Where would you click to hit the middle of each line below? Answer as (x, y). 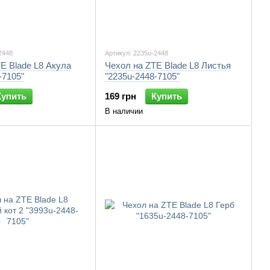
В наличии (124, 111)
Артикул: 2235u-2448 (137, 53)
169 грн (121, 96)
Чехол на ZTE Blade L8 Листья (168, 65)
